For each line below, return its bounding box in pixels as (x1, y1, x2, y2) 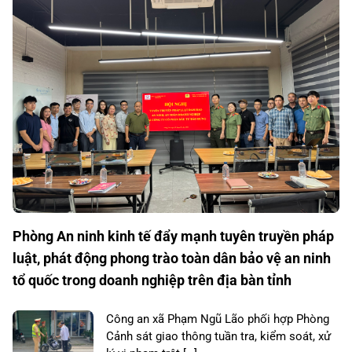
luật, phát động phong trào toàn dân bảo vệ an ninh (13, 249, 331, 266)
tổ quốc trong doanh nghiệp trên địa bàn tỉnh (13, 271, 291, 288)
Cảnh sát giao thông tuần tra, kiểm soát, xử (106, 328, 331, 343)
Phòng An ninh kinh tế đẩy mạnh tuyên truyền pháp (13, 227, 334, 244)
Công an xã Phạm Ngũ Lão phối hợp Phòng (106, 311, 329, 326)
